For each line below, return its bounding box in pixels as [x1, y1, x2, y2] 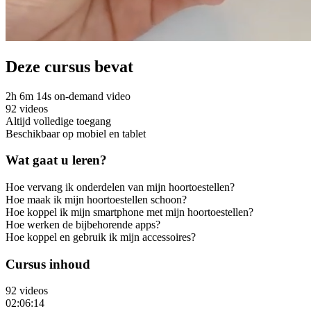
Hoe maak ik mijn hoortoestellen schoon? [6, 194, 187, 205]
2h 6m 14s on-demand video [6, 90, 131, 102]
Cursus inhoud [6, 256, 90, 271]
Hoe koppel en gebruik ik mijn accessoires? [6, 231, 196, 243]
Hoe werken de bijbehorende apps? [6, 219, 160, 230]
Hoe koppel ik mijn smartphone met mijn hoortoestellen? [6, 206, 253, 218]
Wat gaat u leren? [6, 153, 107, 168]
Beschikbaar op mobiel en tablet [6, 127, 146, 140]
